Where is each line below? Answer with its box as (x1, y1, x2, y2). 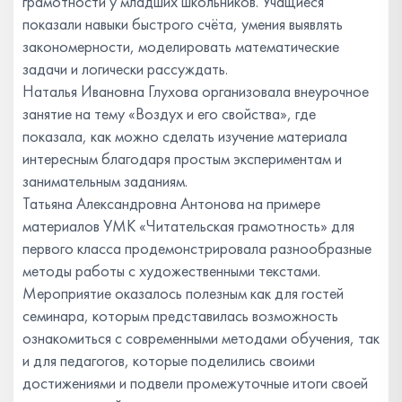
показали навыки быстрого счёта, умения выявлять (22, 13, 343, 34)
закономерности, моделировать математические (22, 35, 339, 57)
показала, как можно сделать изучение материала (22, 125, 347, 146)
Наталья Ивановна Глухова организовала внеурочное (22, 80, 369, 101)
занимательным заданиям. (22, 170, 188, 191)
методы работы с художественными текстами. (22, 259, 320, 281)
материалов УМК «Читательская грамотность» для (22, 214, 354, 236)
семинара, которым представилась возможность (22, 304, 338, 326)
